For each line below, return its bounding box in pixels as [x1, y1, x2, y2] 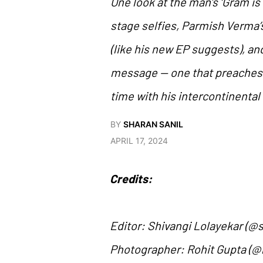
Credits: [110, 171, 152, 186]
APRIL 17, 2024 [110, 135, 168, 146]
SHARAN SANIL [123, 119, 183, 129]
